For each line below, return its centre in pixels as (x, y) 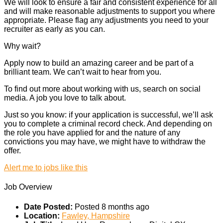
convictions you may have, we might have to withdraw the (105, 142)
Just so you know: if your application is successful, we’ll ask (109, 115)
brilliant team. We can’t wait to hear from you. (83, 72)
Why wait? (22, 46)
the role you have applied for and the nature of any (92, 133)
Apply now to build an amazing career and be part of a (99, 63)
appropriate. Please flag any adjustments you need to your (106, 20)
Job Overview (28, 187)
